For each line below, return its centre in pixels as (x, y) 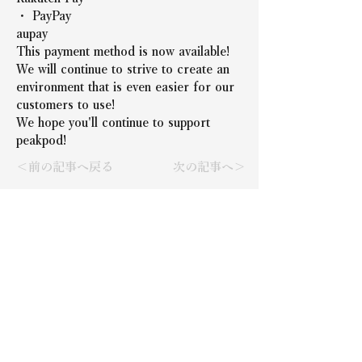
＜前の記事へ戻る (65, 166)
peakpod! (41, 140)
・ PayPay (44, 15)
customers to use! (65, 104)
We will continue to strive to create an (125, 69)
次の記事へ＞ (209, 166)
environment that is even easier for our (127, 86)
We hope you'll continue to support (115, 122)
